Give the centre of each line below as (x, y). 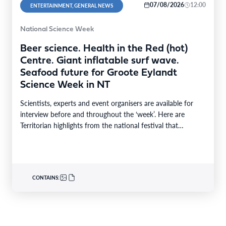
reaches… (35, 136)
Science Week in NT (65, 85)
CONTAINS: (46, 177)
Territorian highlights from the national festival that (99, 125)
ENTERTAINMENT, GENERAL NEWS (72, 5)
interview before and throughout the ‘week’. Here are (102, 114)
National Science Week (57, 29)
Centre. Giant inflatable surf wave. (100, 61)
